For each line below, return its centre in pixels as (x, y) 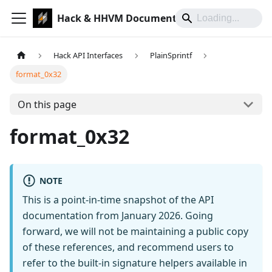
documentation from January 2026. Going (118, 216)
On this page (47, 104)
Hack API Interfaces (88, 56)
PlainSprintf (171, 56)
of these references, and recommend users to (128, 247)
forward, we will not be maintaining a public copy (135, 232)
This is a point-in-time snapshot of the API (118, 200)
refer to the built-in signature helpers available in (135, 263)
